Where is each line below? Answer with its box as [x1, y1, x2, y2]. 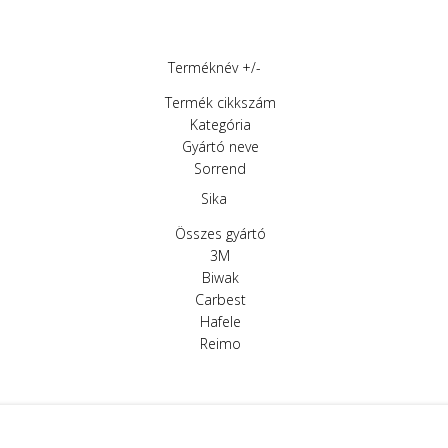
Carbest [194, 290, 246, 309]
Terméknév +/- [167, 58, 261, 77]
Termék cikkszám [164, 93, 276, 112]
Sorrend [194, 159, 246, 178]
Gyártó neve [181, 137, 259, 156]
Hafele [199, 312, 241, 331]
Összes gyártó [174, 224, 266, 243]
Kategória [189, 115, 251, 134]
